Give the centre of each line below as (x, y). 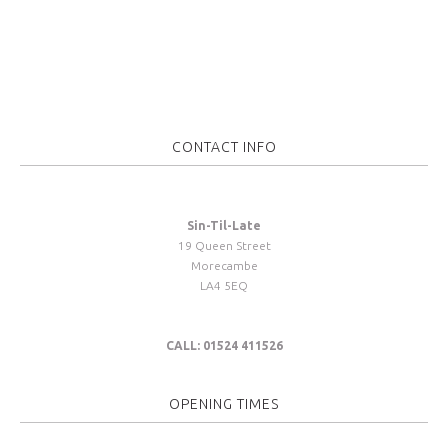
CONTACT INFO (224, 146)
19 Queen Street (224, 245)
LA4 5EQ (224, 285)
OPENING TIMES (224, 403)
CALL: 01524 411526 (224, 345)
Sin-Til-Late (224, 225)
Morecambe (224, 265)
